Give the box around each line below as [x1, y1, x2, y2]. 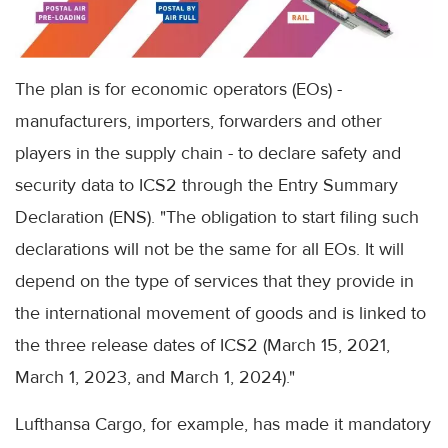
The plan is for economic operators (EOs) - [15, 78, 342, 101]
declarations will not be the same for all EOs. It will [15, 238, 404, 261]
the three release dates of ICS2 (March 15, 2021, [15, 334, 390, 357]
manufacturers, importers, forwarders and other [15, 110, 382, 133]
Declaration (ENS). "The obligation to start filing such [15, 206, 419, 229]
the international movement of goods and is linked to [15, 302, 426, 325]
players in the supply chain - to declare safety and [15, 142, 401, 165]
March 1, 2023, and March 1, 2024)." [15, 366, 295, 389]
